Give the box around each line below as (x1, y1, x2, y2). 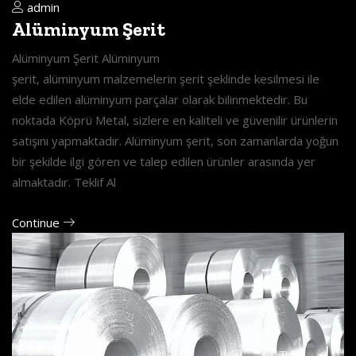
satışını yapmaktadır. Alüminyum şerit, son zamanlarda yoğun (12, 132, 339, 149)
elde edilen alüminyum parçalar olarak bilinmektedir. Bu (12, 91, 308, 107)
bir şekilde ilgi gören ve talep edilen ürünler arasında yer (12, 153, 315, 169)
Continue (12, 214, 63, 230)
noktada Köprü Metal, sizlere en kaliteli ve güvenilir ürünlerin (12, 111, 338, 128)
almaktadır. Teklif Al (12, 173, 116, 190)
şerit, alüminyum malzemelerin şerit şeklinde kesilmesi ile (12, 70, 319, 87)
